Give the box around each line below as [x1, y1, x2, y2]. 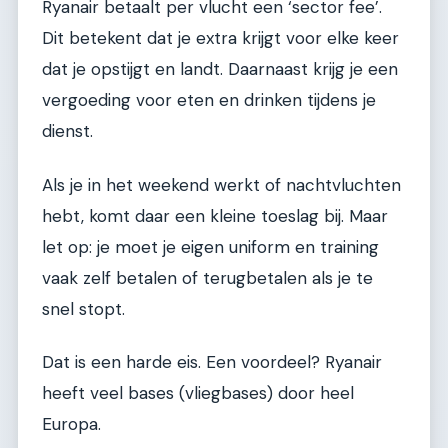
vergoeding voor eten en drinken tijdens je [42, 89, 376, 112]
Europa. [42, 412, 101, 435]
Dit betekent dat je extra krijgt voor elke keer [42, 27, 399, 50]
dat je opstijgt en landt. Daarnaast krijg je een [42, 58, 398, 81]
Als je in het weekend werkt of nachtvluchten [42, 173, 401, 196]
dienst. [42, 120, 93, 143]
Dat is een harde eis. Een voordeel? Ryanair [42, 350, 382, 373]
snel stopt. [42, 297, 125, 320]
